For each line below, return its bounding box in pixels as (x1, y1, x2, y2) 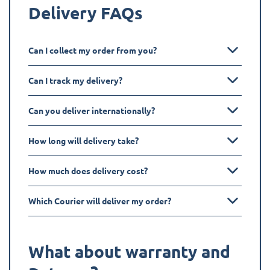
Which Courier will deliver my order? (28, 195, 171, 206)
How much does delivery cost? (28, 165, 148, 176)
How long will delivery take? (28, 134, 139, 146)
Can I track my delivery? (28, 74, 122, 86)
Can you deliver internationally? (28, 104, 155, 116)
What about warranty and (28, 240, 230, 262)
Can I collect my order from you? (28, 44, 157, 55)
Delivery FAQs (28, 1, 143, 23)
